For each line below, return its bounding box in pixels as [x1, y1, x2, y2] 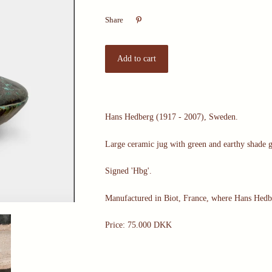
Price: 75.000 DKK [105, 220, 172, 229]
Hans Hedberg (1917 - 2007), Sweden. [105, 112, 241, 122]
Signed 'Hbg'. [105, 166, 155, 176]
